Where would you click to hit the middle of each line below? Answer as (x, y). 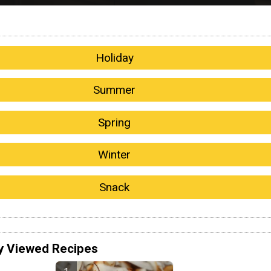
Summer (114, 90)
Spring (114, 122)
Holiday (114, 57)
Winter (114, 155)
